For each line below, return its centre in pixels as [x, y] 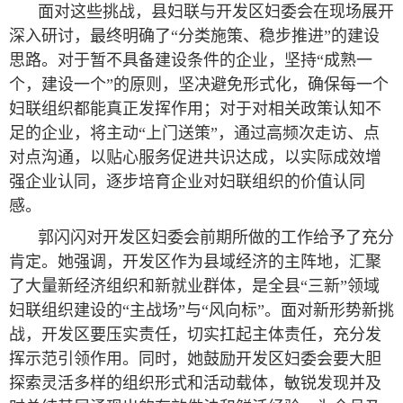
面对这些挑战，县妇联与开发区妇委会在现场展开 [216, 12]
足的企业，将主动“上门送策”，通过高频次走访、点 [194, 133]
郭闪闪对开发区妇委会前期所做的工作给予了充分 [216, 237]
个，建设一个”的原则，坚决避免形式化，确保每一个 [199, 85]
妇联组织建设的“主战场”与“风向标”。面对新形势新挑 [201, 310]
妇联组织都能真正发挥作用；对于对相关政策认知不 [195, 109]
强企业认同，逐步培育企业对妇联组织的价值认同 [187, 182]
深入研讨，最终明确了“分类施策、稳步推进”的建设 [194, 36]
